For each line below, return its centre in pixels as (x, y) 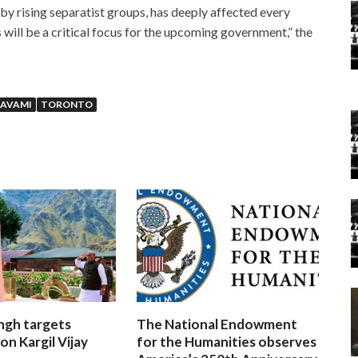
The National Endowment (217, 324)
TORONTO (67, 105)
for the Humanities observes (227, 342)
